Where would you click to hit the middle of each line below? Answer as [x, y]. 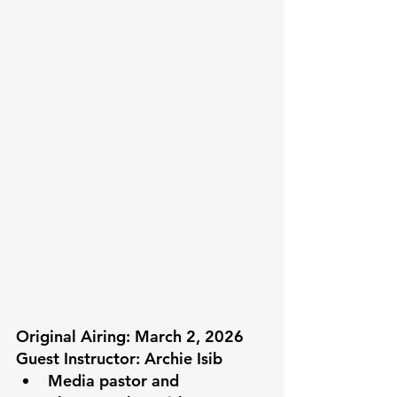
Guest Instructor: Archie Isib [119, 358]
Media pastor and [116, 381]
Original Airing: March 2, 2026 [130, 336]
